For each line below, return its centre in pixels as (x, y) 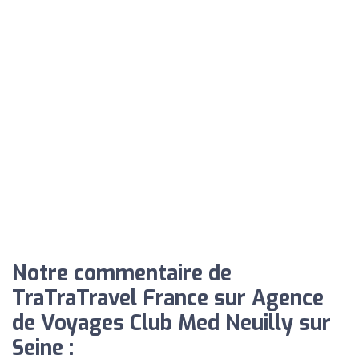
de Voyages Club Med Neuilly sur (171, 323)
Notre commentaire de (122, 273)
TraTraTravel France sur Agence (168, 298)
